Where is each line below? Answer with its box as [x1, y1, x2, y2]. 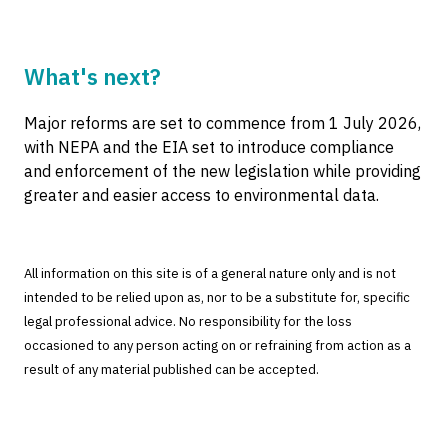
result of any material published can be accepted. [24, 361, 319, 378]
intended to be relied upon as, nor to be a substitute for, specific [24, 289, 410, 306]
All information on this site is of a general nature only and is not [24, 265, 396, 282]
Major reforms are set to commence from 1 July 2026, [24, 113, 421, 133]
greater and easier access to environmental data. [24, 185, 379, 205]
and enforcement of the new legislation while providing [24, 161, 421, 181]
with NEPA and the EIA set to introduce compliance [24, 137, 394, 157]
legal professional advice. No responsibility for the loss [24, 313, 352, 330]
